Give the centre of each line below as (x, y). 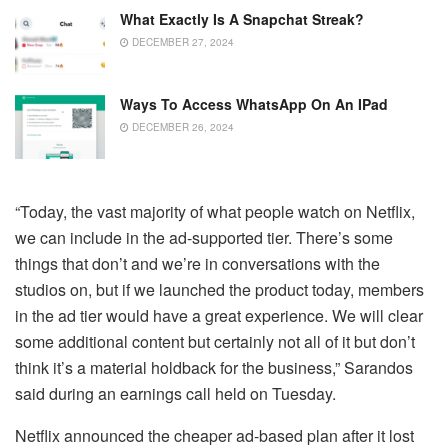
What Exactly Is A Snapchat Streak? (242, 19)
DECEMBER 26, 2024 (181, 126)
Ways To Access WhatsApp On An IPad (254, 103)
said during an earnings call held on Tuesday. (175, 394)
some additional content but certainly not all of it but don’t (215, 342)
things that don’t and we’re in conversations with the (197, 264)
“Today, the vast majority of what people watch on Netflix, (215, 212)
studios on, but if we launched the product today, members (219, 290)
